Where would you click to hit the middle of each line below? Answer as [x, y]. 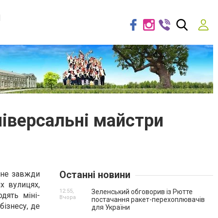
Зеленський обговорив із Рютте [142, 192]
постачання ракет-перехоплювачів [148, 200]
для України [111, 207]
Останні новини [95, 175]
